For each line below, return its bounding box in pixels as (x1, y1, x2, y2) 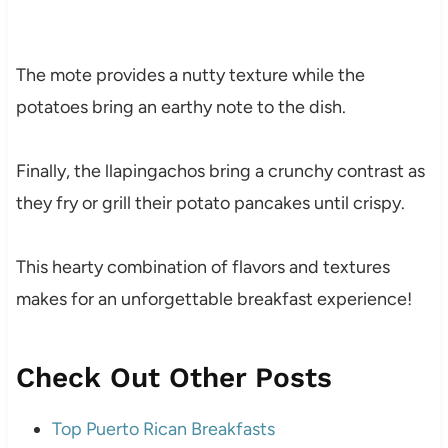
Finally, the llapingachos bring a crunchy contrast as (15, 160, 425, 183)
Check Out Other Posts (15, 361, 332, 395)
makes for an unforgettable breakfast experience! (15, 288, 412, 311)
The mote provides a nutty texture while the (15, 64, 365, 87)
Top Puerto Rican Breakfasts (51, 418, 275, 441)
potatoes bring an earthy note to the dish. (15, 96, 346, 119)
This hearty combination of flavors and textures (15, 256, 390, 279)
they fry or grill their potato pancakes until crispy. (15, 192, 405, 215)
